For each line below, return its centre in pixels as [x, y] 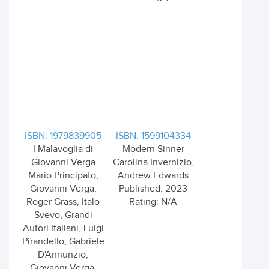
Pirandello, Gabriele [63, 242]
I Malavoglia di [63, 149]
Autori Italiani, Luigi [63, 228]
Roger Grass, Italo [63, 202]
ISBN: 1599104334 [153, 136]
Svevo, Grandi [63, 215]
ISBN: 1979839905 [63, 136]
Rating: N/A [153, 202]
